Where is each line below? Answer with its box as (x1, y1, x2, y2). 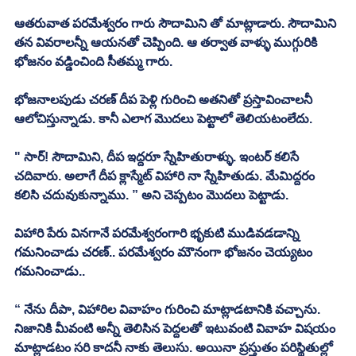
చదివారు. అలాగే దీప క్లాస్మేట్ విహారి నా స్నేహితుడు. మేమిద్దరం (14, 168, 318, 183)
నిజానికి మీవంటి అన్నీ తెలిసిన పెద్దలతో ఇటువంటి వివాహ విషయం (14, 321, 339, 335)
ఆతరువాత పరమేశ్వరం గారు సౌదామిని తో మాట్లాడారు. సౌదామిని (14, 16, 339, 30)
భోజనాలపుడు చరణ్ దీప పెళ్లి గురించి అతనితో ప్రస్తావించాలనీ (14, 92, 315, 106)
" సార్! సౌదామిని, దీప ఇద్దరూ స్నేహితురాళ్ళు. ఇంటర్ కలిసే (14, 149, 302, 164)
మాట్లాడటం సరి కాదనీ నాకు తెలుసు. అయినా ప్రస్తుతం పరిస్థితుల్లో (14, 340, 335, 354)
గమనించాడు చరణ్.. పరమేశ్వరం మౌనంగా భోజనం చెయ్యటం (14, 245, 315, 259)
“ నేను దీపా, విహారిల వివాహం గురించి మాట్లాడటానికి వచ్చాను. (14, 302, 323, 316)
